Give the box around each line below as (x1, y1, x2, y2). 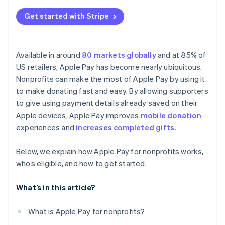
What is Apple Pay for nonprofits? (28, 206, 145, 217)
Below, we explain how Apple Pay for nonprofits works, (16, 146, 204, 157)
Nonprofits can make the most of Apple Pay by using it (16, 74, 205, 84)
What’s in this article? (16, 182, 95, 193)
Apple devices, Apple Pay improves (16, 110, 141, 121)
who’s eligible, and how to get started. (16, 158, 147, 169)
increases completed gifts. (76, 122, 176, 133)
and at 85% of (156, 50, 206, 60)
